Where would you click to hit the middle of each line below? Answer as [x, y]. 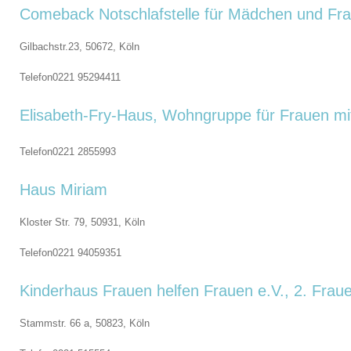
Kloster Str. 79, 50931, [72, 222]
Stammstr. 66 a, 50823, [74, 323]
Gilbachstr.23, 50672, [69, 47]
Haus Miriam [63, 190]
